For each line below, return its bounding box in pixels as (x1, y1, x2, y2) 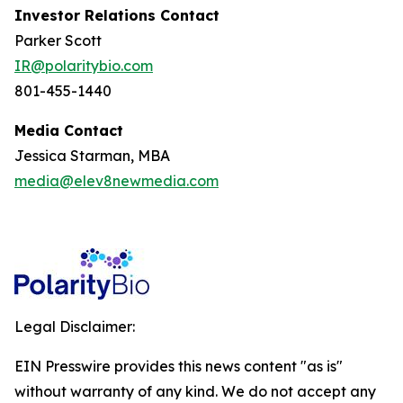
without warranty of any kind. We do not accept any (14, 382, 376, 400)
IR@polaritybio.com (14, 57, 153, 75)
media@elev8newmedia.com (14, 172, 219, 190)
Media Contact (14, 121, 123, 139)
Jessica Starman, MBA (14, 147, 170, 165)
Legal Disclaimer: (14, 318, 135, 336)
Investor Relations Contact (14, 6, 219, 24)
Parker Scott (14, 31, 102, 49)
